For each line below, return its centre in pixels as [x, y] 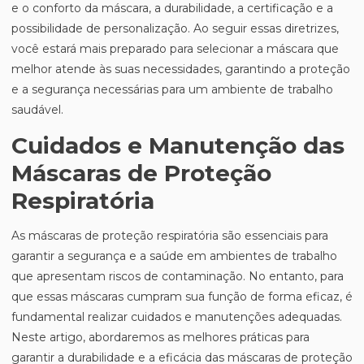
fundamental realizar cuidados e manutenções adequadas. [177, 317]
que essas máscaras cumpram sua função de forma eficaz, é [182, 297]
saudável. [37, 110]
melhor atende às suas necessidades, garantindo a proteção [181, 69]
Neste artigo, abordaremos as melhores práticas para [160, 337]
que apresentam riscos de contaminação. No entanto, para [178, 276]
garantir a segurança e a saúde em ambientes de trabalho [174, 256]
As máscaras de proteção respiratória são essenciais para [170, 236]
